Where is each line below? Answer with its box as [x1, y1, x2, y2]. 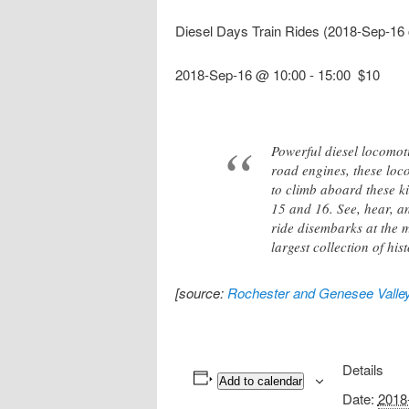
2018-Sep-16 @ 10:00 [175, 65, 306, 85]
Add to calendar [218, 373, 302, 388]
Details [341, 359, 383, 379]
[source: [175, 282, 227, 302]
